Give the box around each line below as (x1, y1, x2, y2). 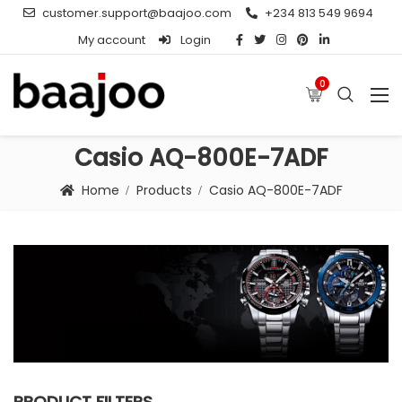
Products (135, 180, 192, 199)
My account (78, 31, 145, 48)
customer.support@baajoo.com (42, 4, 232, 22)
